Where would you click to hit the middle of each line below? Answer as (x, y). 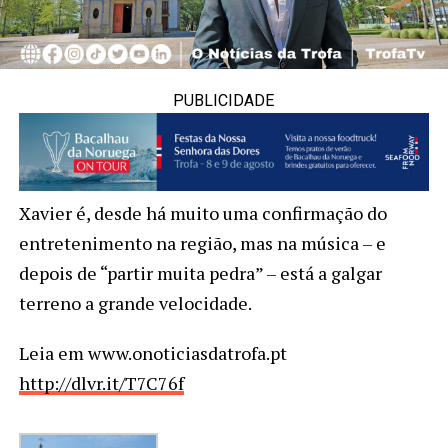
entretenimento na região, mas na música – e (202, 242)
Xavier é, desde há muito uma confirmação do (202, 212)
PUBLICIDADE (224, 100)
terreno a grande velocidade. (135, 302)
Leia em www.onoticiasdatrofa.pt (152, 352)
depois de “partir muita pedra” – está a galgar (200, 272)
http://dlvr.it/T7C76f (101, 382)
